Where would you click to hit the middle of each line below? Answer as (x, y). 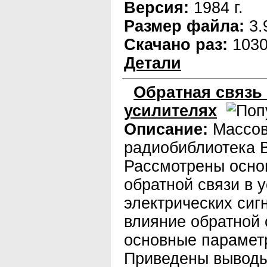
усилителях (170, 111)
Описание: (166, 129)
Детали (153, 63)
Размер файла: (184, 26)
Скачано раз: (176, 45)
